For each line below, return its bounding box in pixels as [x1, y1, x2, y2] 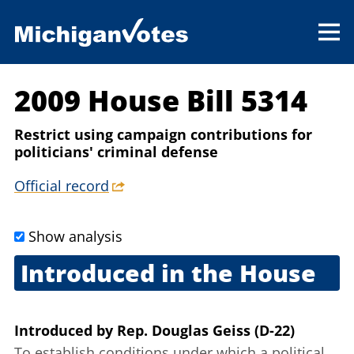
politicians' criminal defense [14, 142, 218, 162]
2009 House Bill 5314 [14, 81, 307, 121]
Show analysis [28, 227, 122, 247]
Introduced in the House [20, 257, 316, 290]
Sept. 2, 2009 [14, 299, 96, 318]
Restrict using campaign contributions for [14, 125, 312, 145]
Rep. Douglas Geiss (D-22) [117, 321, 295, 341]
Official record [14, 176, 109, 196]
